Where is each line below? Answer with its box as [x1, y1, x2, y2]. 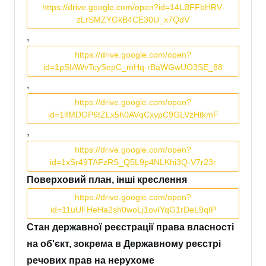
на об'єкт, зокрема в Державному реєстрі [27, 239, 221, 249]
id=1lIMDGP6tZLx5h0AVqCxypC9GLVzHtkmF [47, 110, 218, 120]
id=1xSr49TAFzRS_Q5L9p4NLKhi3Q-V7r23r [50, 157, 216, 167]
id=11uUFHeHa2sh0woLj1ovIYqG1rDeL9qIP [50, 205, 216, 215]
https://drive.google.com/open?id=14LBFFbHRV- [42, 2, 224, 12]
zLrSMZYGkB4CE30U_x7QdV [77, 15, 189, 25]
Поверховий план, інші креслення [27, 175, 187, 185]
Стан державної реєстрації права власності [27, 222, 234, 233]
